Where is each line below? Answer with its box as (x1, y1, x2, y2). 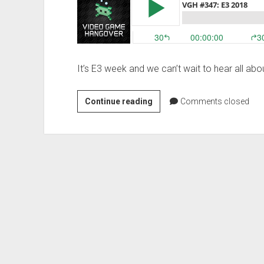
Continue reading (84, 96, 153, 106)
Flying (151, 15, 176, 25)
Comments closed (180, 96, 249, 106)
